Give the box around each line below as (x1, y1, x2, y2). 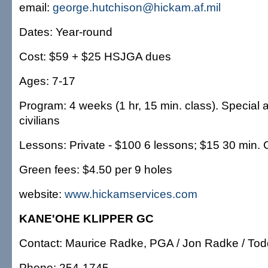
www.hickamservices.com (65, 187, 197, 200)
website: (19, 187, 65, 200)
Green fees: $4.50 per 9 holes (19, 163, 172, 176)
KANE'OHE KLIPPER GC (19, 212, 154, 225)
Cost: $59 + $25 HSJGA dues (19, 50, 171, 63)
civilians (19, 114, 60, 127)
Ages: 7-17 (19, 74, 75, 87)
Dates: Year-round (19, 25, 112, 38)
